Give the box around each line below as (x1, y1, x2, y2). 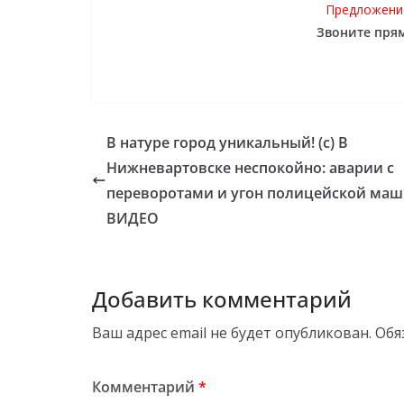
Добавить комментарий (92, 283, 352, 314)
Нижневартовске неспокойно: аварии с (106, 157, 394, 178)
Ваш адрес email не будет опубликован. (92, 322, 372, 343)
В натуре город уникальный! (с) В (106, 132, 348, 152)
